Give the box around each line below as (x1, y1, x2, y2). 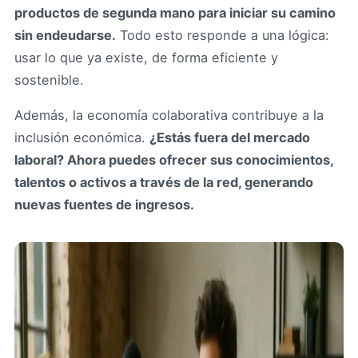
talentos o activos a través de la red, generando (14, 174, 313, 191)
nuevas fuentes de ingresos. (14, 197, 194, 213)
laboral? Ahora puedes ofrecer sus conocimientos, (14, 152, 333, 169)
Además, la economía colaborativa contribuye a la (14, 107, 324, 124)
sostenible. (14, 72, 84, 89)
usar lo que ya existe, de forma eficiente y (14, 50, 278, 66)
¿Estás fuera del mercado (149, 129, 310, 146)
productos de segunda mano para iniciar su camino (14, 5, 336, 22)
